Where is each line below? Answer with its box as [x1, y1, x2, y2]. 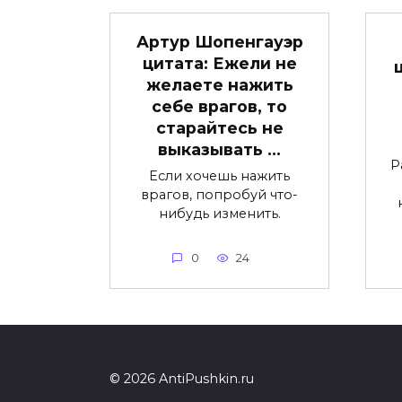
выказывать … [158, 140, 281, 160]
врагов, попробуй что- [141, 187, 298, 204]
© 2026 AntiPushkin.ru [109, 371, 254, 387]
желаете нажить [145, 75, 293, 95]
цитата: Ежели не [142, 54, 297, 74]
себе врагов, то [152, 97, 287, 117]
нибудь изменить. [158, 205, 281, 223]
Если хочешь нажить [149, 168, 290, 185]
